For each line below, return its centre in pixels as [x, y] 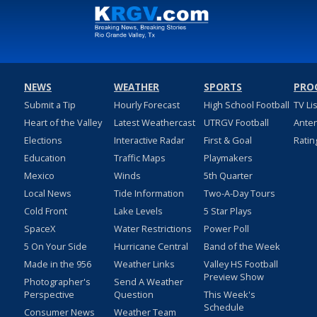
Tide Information [149, 194]
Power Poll [226, 229]
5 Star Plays [227, 211]
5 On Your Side [55, 247]
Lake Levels [138, 211]
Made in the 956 [57, 264]
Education [45, 158]
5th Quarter [228, 176]
